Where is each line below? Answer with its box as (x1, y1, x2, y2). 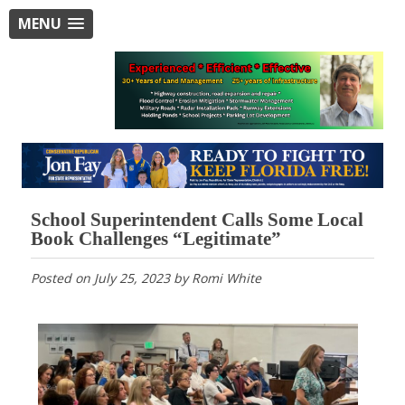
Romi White (191, 268, 261, 287)
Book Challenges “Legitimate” (30, 227, 281, 250)
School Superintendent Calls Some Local (30, 208, 363, 231)
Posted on (30, 268, 94, 287)
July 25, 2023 (93, 268, 170, 287)
